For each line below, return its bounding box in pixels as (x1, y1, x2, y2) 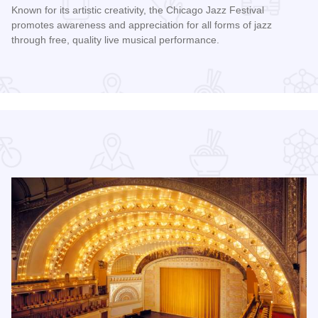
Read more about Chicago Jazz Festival (11, 60, 212, 73)
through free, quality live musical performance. (11, 34, 219, 46)
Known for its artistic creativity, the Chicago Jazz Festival (11, 4, 264, 16)
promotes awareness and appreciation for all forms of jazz (11, 19, 272, 31)
